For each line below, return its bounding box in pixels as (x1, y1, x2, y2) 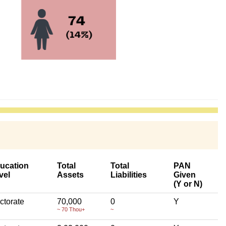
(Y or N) (174, 179, 202, 188)
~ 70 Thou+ (57, 206, 85, 212)
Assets (57, 170, 84, 179)
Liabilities (110, 170, 147, 179)
